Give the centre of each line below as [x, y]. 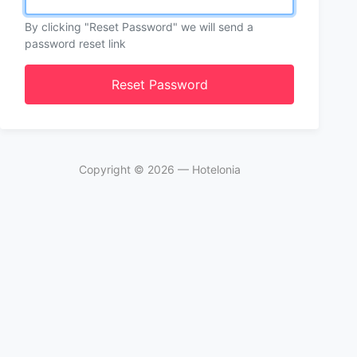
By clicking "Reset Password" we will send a [139, 27]
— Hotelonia [207, 169]
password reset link [75, 43]
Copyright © [113, 169]
